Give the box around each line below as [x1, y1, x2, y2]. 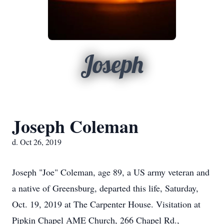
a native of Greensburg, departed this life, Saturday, [12, 182, 198, 194]
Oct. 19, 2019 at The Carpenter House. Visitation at [12, 198, 200, 210]
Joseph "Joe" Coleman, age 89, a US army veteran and [12, 166, 209, 178]
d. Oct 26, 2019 [12, 136, 61, 147]
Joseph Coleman [12, 113, 138, 139]
